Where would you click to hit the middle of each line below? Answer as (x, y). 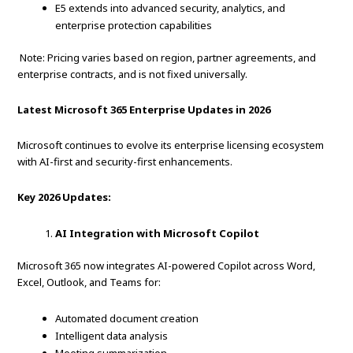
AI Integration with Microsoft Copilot (158, 234)
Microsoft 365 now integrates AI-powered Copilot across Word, (167, 266)
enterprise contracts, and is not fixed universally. (133, 74)
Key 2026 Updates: (65, 197)
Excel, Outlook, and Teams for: (89, 282)
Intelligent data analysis (112, 336)
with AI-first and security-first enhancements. (125, 162)
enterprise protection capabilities (134, 26)
